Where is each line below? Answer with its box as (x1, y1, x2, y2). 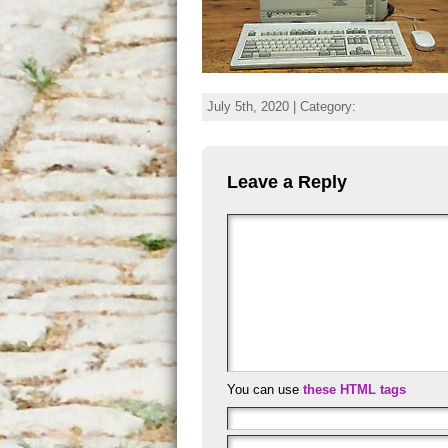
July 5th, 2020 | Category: (207, 99, 356, 114)
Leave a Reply (227, 172, 347, 192)
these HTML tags (303, 382, 406, 397)
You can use (227, 382, 303, 397)
